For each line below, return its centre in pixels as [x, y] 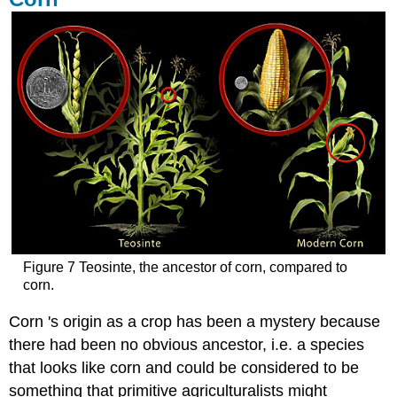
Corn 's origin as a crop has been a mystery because [195, 321]
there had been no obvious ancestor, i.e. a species [187, 344]
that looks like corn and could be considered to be [184, 367]
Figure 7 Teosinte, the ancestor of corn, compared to [185, 268]
